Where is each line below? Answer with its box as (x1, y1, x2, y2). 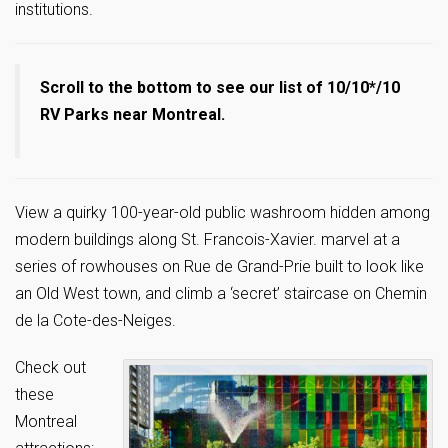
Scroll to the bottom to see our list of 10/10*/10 (40, 78, 400, 98)
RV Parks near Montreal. (40, 105, 225, 125)
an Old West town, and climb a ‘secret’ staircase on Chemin (15, 284, 427, 304)
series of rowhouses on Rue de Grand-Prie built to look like (15, 257, 424, 277)
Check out (15, 358, 86, 378)
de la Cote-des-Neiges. (15, 311, 176, 331)
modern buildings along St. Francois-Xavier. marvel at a (15, 230, 400, 250)
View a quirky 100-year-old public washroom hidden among (15, 203, 430, 223)
